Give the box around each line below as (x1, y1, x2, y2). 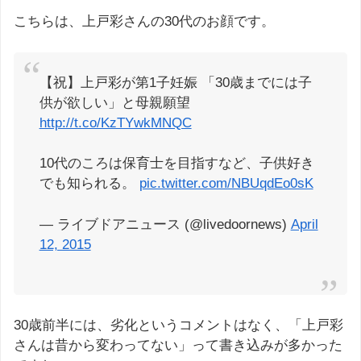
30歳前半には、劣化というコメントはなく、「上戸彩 (14, 317, 343, 334)
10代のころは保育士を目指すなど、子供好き (39, 156, 314, 172)
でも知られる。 (39, 176, 139, 192)
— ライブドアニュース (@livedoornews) (39, 216, 291, 232)
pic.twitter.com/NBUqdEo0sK (139, 176, 313, 192)
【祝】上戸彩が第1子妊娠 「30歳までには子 (39, 74, 312, 90)
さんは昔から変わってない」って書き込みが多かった (14, 338, 342, 354)
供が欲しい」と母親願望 (39, 94, 190, 110)
